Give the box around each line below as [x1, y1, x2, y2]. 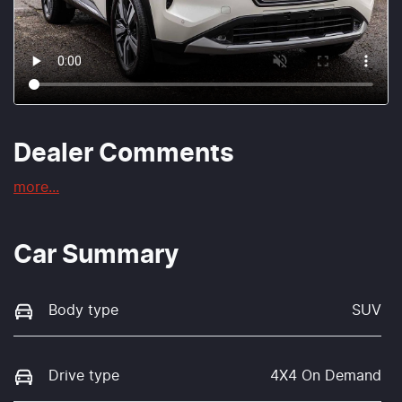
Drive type [48, 369, 119, 384]
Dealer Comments [13, 142, 234, 168]
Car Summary [13, 243, 179, 269]
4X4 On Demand [270, 369, 381, 384]
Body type [48, 303, 118, 319]
